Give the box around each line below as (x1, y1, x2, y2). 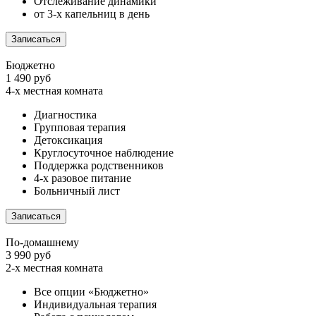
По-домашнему (6, 236, 79, 249)
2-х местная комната (6, 262, 103, 274)
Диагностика (34, 109, 97, 121)
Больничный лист (34, 185, 120, 197)
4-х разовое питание (34, 172, 131, 185)
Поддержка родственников (34, 159, 164, 172)
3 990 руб (6, 249, 51, 262)
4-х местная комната (6, 85, 103, 97)
